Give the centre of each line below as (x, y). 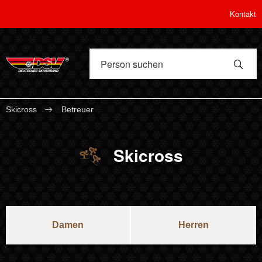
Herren (194, 225)
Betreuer (77, 109)
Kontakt (243, 14)
